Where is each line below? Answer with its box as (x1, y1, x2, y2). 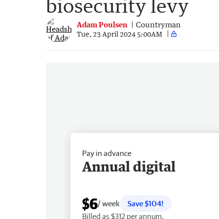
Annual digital (82, 157, 175, 175)
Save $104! (128, 198, 164, 208)
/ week (98, 198, 120, 208)
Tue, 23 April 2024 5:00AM (77, 29, 162, 38)
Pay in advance (82, 148, 131, 157)
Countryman (136, 20, 181, 29)
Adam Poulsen (77, 20, 128, 29)
